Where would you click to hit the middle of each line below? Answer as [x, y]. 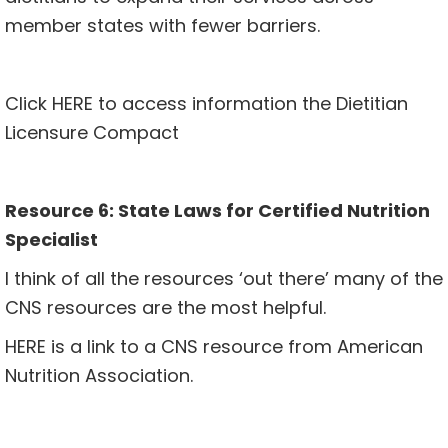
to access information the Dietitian [250, 104]
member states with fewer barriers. [162, 26]
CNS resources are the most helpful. [168, 308]
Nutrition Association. [99, 376]
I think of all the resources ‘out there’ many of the [224, 279]
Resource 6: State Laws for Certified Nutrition [217, 211]
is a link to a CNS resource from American [234, 347]
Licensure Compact [92, 133]
